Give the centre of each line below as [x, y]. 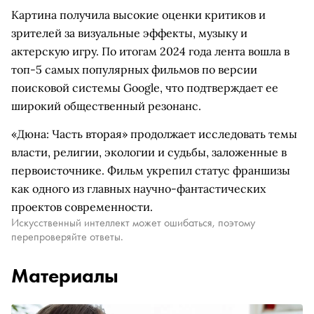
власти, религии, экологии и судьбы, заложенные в [149, 152]
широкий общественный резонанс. [106, 106]
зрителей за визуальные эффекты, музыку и [129, 33]
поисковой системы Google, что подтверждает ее [145, 88]
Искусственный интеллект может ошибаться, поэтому [133, 223]
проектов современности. [82, 207]
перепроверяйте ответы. [67, 237]
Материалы [65, 276]
